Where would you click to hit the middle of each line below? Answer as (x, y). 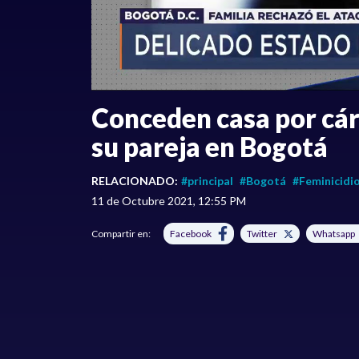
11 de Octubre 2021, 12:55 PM (169, 201)
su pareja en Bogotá (210, 147)
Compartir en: (121, 234)
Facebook (191, 234)
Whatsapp (334, 234)
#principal (207, 181)
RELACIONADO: (135, 181)
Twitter (262, 234)
